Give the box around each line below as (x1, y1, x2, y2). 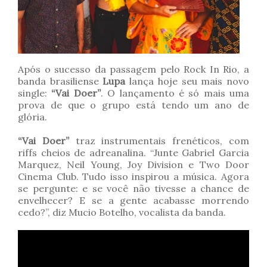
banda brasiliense (18, 75, 103, 88)
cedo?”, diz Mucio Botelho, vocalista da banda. (18, 206, 228, 219)
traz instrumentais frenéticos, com (75, 135, 250, 147)
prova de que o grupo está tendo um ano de (18, 99, 249, 111)
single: (18, 87, 47, 100)
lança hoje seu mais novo (125, 75, 250, 88)
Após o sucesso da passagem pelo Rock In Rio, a (18, 63, 249, 76)
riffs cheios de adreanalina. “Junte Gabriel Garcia (18, 147, 249, 159)
